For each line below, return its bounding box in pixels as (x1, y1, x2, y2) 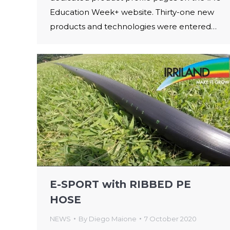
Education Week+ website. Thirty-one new (50, 7, 214, 17)
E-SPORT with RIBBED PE (50, 178, 191, 190)
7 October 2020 (144, 214, 197, 223)
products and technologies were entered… (50, 21, 217, 31)
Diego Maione (89, 214, 137, 223)
